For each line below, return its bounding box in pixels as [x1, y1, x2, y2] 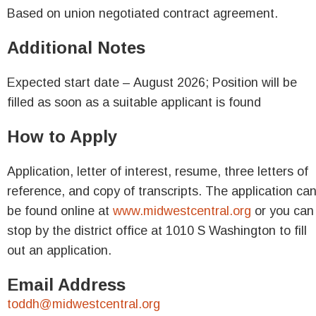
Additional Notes [7, 38, 145, 57]
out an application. [7, 243, 111, 257]
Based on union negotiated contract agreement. [7, 6, 278, 20]
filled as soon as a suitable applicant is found [7, 95, 261, 109]
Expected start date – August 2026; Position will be [7, 75, 297, 90]
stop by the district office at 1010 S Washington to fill [7, 224, 307, 238]
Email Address [7, 275, 126, 294]
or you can [251, 204, 314, 218]
